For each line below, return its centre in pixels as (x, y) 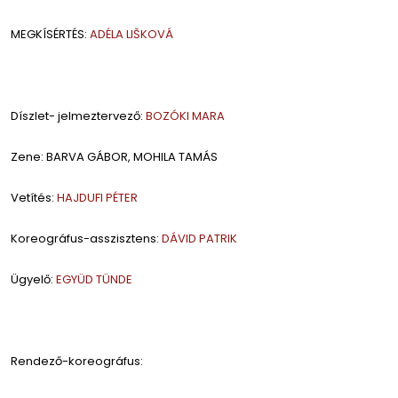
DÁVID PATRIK (199, 239)
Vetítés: (34, 198)
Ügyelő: (33, 280)
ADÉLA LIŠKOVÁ (131, 35)
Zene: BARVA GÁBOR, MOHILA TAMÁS (114, 157)
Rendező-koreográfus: (77, 362)
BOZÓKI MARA (185, 116)
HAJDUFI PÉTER (97, 198)
